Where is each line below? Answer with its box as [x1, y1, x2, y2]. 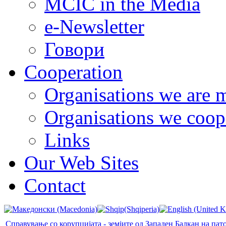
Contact [24, 174, 86, 196]
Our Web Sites [24, 151, 139, 174]
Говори [44, 38, 104, 60]
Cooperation [24, 61, 123, 83]
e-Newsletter [44, 15, 144, 37]
